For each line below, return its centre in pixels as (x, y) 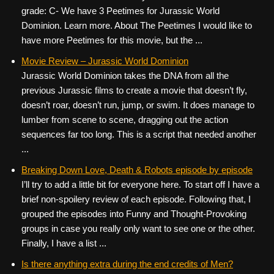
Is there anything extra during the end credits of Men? (127, 264)
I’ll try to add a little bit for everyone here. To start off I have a (140, 184)
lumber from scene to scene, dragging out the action (125, 120)
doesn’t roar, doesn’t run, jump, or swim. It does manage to (138, 105)
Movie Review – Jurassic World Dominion (105, 61)
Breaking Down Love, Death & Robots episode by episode (137, 170)
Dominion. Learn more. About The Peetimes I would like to (137, 25)
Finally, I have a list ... (64, 243)
